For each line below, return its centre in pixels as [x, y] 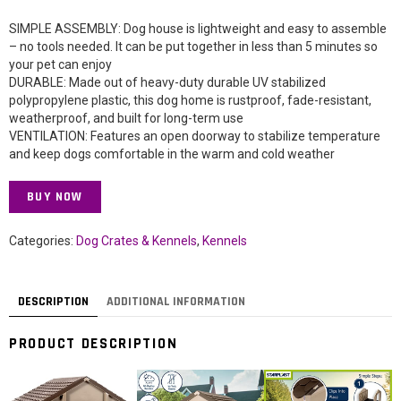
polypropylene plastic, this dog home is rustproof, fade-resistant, [190, 101]
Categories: [43, 241]
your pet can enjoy [60, 65]
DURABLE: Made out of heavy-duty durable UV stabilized [167, 83]
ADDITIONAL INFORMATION [176, 302]
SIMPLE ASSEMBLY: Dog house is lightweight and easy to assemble [198, 29]
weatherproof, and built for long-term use [126, 119]
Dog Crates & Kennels [137, 241]
